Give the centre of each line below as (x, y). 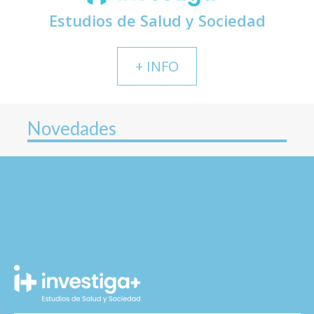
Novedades (72, 129)
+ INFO (157, 66)
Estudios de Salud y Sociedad (157, 20)
